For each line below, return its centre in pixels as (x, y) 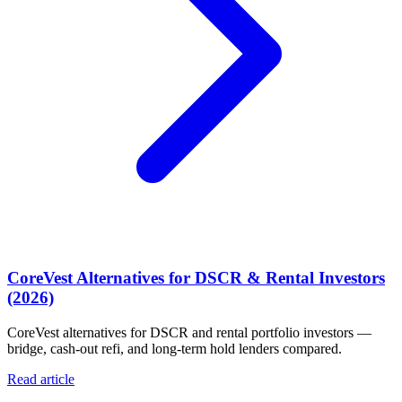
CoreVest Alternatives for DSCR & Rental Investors (196, 278)
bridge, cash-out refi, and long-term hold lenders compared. (175, 348)
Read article (41, 379)
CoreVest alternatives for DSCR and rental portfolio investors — (189, 332)
